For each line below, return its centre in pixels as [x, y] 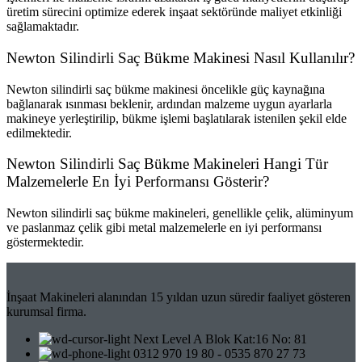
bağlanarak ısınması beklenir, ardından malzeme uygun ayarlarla [169, 103]
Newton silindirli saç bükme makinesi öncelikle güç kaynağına [166, 89]
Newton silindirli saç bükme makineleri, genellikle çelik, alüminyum [180, 213]
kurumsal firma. [46, 312]
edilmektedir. [39, 133]
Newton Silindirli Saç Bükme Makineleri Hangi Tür [167, 164]
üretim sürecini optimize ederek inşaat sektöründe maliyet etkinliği [174, 12]
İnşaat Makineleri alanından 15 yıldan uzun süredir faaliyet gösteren [179, 297]
